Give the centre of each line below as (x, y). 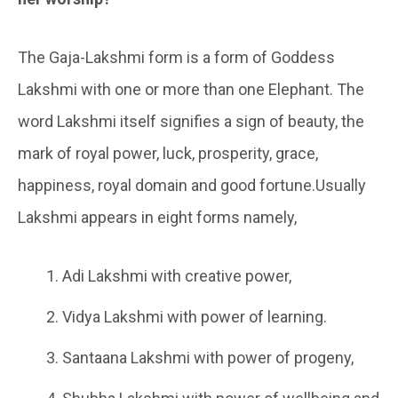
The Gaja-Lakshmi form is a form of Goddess (176, 58)
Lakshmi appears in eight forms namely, (157, 218)
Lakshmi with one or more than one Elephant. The (191, 90)
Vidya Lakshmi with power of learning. (195, 317)
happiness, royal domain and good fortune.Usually (192, 186)
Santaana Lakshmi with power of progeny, (208, 358)
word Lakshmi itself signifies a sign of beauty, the (191, 122)
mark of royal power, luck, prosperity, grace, (168, 154)
